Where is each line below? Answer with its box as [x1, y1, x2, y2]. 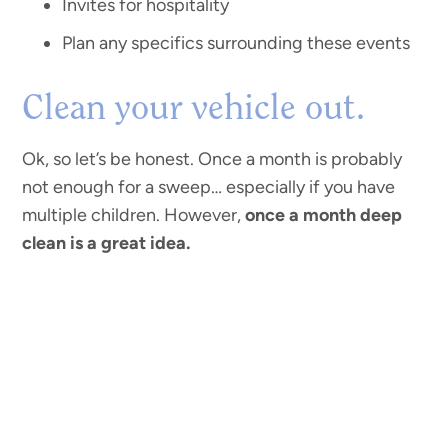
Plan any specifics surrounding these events [62, 32, 411, 55]
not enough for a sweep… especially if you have [22, 176, 396, 199]
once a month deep [245, 204, 403, 227]
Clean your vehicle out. [22, 92, 366, 129]
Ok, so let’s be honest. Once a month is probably [22, 148, 403, 171]
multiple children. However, [22, 204, 246, 227]
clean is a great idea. [22, 232, 191, 255]
